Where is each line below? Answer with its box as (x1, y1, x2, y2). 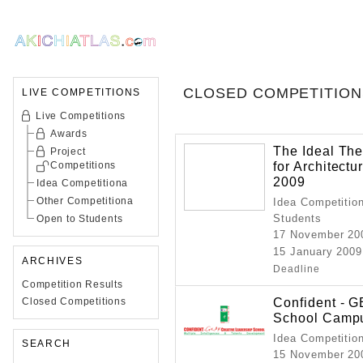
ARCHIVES (22, 255, 83, 267)
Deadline (273, 263, 320, 275)
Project (50, 146, 86, 157)
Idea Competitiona (36, 177, 129, 189)
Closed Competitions (22, 296, 126, 307)
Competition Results (22, 279, 123, 290)
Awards (50, 128, 88, 139)
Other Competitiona (36, 195, 134, 207)
